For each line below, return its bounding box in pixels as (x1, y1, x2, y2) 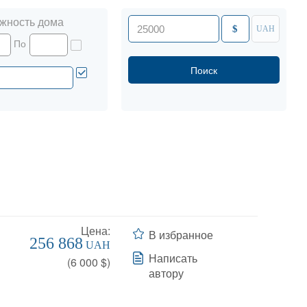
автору (148, 265, 184, 281)
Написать (148, 250, 197, 266)
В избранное (148, 227, 213, 243)
